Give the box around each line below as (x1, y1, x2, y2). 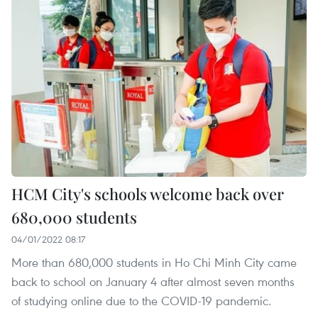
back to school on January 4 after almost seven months (11, 273, 295, 290)
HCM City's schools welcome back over (11, 183, 284, 205)
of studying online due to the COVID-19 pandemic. (11, 292, 271, 309)
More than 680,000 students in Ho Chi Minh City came (11, 254, 297, 271)
